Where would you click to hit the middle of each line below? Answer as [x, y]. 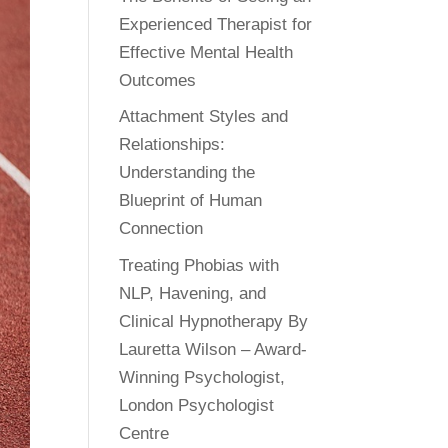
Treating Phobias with [199, 265]
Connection [161, 228]
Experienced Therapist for [216, 24]
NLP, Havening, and [193, 293]
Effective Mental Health [206, 52]
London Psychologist [197, 405]
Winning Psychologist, [202, 377]
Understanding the [187, 172]
